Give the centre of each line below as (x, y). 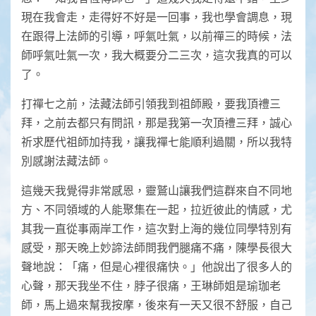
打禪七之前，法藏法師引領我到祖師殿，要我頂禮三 (151, 104)
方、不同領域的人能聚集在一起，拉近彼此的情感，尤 (157, 209)
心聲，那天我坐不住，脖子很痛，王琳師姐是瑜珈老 (151, 286)
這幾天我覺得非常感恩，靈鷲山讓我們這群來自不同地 (157, 190)
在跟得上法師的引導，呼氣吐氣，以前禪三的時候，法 (157, 36)
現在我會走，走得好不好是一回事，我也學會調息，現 (157, 17)
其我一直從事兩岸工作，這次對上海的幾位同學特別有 (157, 229)
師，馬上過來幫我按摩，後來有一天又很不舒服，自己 (157, 305)
